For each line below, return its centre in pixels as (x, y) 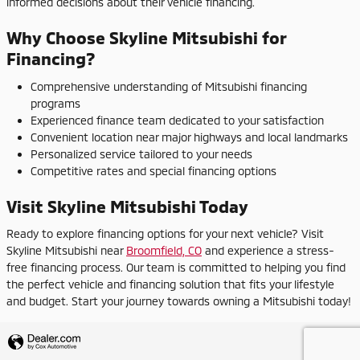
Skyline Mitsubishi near (66, 250)
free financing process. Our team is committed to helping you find (176, 267)
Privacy (329, 339)
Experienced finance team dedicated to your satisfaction (177, 120)
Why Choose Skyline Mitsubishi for (146, 37)
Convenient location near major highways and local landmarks (189, 137)
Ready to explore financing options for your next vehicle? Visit (165, 233)
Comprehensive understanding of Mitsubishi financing (169, 86)
